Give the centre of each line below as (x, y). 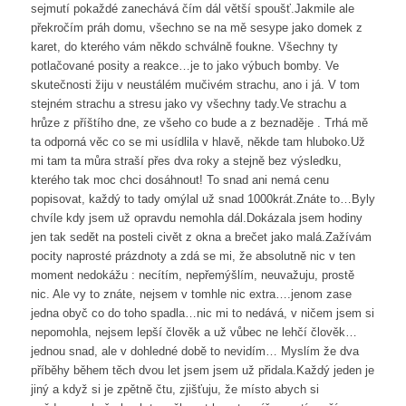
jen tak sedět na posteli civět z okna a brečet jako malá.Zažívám (201, 237)
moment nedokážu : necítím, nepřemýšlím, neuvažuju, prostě (192, 275)
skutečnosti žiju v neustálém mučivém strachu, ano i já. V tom (195, 85)
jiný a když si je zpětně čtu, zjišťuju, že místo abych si (174, 390)
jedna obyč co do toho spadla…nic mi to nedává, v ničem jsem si (202, 314)
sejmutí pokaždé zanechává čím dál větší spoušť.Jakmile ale (192, 9)
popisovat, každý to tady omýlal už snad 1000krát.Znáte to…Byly (203, 199)
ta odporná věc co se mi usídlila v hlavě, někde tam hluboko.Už (198, 142)
